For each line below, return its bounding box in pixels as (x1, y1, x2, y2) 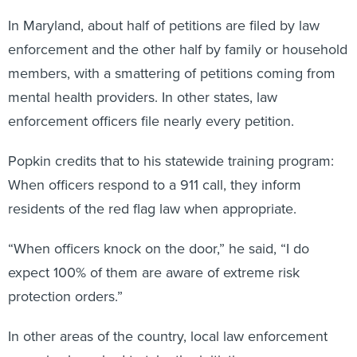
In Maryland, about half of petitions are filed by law (8, 14, 320, 35)
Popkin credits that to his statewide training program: (8, 150, 334, 171)
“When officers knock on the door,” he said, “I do (8, 237, 309, 258)
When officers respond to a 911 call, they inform (8, 174, 301, 194)
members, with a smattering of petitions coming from (8, 62, 335, 83)
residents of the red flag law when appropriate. (8, 198, 296, 218)
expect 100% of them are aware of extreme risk (8, 261, 300, 282)
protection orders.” (8, 285, 123, 306)
